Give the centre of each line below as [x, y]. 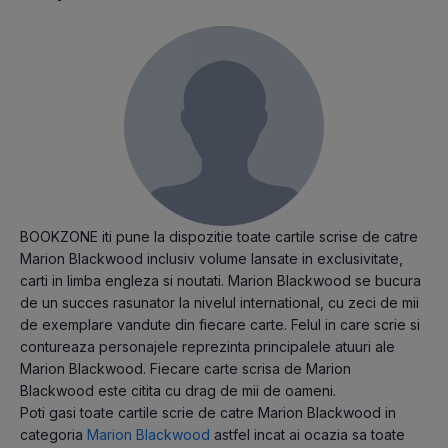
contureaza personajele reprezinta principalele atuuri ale [207, 346]
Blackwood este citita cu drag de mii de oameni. [178, 390]
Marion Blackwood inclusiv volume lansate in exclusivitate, [211, 258]
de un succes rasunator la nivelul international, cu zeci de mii [219, 302]
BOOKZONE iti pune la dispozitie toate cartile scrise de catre [219, 236]
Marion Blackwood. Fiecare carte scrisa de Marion [185, 368]
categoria [53, 434]
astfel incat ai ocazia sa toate [307, 434]
